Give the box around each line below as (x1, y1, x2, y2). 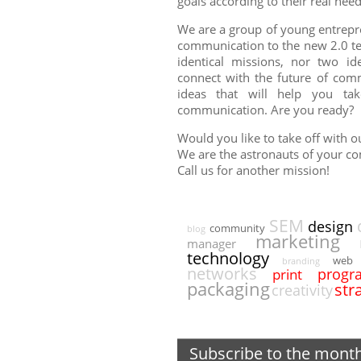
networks (186, 262, 257, 284)
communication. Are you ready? (176, 102, 354, 118)
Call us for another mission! (176, 162, 330, 178)
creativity (271, 280, 333, 300)
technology (186, 247, 269, 269)
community (209, 221, 265, 235)
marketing (255, 230, 340, 253)
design (307, 217, 353, 236)
